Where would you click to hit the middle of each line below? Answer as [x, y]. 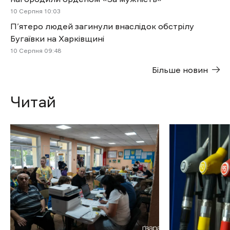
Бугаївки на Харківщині [57, 38]
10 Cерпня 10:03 [35, 11]
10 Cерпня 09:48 [36, 51]
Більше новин [180, 70]
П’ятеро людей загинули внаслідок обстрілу [102, 26]
